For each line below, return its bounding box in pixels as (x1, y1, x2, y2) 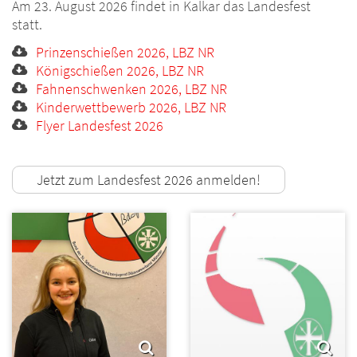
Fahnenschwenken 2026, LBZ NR (36, 80, 227, 99)
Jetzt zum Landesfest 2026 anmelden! (37, 171, 261, 190)
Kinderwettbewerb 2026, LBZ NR (36, 98, 226, 117)
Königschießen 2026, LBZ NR (36, 61, 204, 80)
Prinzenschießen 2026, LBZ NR (36, 43, 214, 62)
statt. (12, 15, 45, 34)
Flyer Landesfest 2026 (36, 116, 163, 135)
